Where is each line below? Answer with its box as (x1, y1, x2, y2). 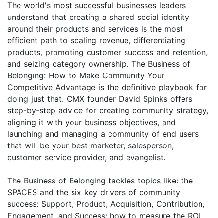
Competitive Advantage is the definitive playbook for (7, 82, 207, 92)
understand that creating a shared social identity (7, 12, 189, 22)
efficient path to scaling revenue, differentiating (7, 36, 185, 46)
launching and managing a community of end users (7, 129, 199, 139)
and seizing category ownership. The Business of (7, 59, 190, 69)
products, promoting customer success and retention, (7, 47, 208, 57)
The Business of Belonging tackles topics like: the (7, 176, 193, 186)
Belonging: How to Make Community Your (7, 71, 164, 81)
